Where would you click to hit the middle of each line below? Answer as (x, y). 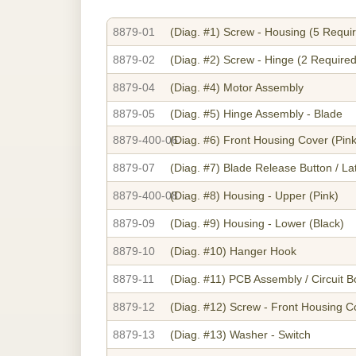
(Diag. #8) (197, 195)
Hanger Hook (263, 251)
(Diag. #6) (197, 139)
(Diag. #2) (197, 59)
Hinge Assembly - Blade (283, 113)
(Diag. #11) (199, 279)
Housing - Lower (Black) (284, 223)
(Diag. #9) (197, 223)
